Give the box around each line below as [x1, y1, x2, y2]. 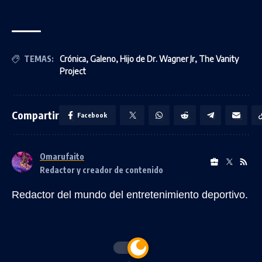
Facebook [77, 111, 107, 119]
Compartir [12, 108, 59, 122]
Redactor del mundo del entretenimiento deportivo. [12, 189, 248, 201]
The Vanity [199, 54, 239, 64]
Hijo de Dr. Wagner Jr [120, 54, 195, 64]
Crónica [60, 54, 86, 64]
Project [60, 66, 86, 76]
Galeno [90, 54, 116, 64]
